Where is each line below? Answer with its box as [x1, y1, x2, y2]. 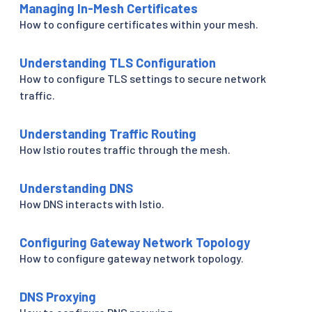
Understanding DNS [19, 180, 133, 196]
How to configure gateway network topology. [19, 251, 244, 265]
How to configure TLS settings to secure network [19, 71, 266, 85]
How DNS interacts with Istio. [19, 196, 164, 210]
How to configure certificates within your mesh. [19, 17, 258, 31]
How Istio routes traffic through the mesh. [19, 142, 231, 156]
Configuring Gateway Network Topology [19, 234, 250, 250]
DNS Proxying [19, 288, 96, 304]
